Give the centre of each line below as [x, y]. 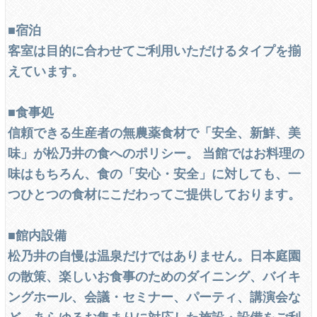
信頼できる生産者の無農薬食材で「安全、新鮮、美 [155, 132]
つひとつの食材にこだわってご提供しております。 [155, 194]
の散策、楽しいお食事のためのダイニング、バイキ [155, 276]
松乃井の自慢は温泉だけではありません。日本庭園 [155, 255]
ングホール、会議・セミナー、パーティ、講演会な [155, 296]
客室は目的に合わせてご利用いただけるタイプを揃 [155, 50]
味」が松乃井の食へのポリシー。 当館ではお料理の [156, 152]
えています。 [46, 70]
